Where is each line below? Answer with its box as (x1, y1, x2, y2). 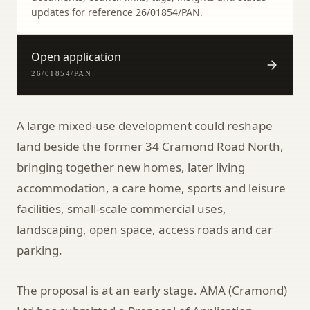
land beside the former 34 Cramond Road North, (17, 138, 284, 154)
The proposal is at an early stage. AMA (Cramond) (17, 282, 287, 298)
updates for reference (31, 5, 136, 19)
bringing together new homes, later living (17, 158, 245, 175)
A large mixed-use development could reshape (17, 117, 273, 134)
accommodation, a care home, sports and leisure (17, 179, 286, 196)
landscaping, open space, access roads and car (17, 221, 273, 237)
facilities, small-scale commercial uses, (17, 200, 226, 217)
